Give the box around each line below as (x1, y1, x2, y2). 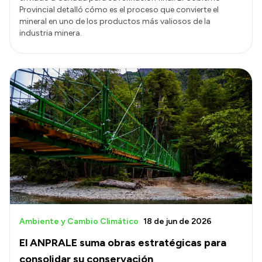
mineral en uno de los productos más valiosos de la (19, 16, 211, 26)
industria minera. (19, 27, 82, 38)
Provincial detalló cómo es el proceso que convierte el (19, 4, 219, 15)
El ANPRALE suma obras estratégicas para (19, 236, 226, 250)
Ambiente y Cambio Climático (19, 216, 139, 227)
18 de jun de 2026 (143, 216, 212, 227)
